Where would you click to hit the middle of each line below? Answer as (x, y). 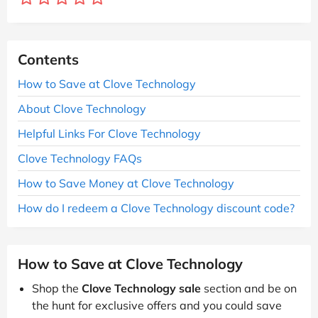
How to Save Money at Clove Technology (126, 183)
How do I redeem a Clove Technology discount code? (156, 208)
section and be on (249, 288)
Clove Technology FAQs (80, 158)
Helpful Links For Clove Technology (109, 133)
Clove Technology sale (141, 288)
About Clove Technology (82, 108)
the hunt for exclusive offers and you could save (157, 305)
